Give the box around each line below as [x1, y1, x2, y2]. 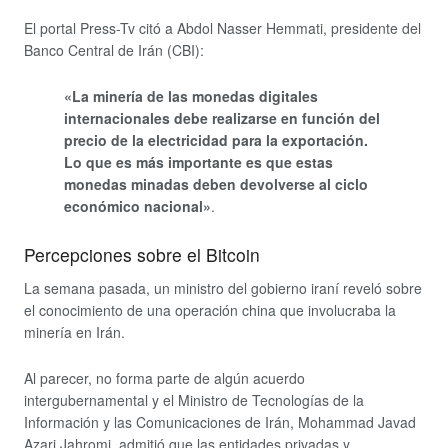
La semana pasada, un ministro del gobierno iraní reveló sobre [24, 277, 422, 298]
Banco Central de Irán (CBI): [24, 39, 204, 60]
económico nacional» [64, 196, 211, 217]
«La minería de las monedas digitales [64, 86, 318, 107]
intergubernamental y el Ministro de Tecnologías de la [24, 390, 364, 411]
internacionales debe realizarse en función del [64, 108, 380, 129]
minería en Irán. [24, 321, 125, 342]
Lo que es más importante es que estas [64, 152, 333, 173]
